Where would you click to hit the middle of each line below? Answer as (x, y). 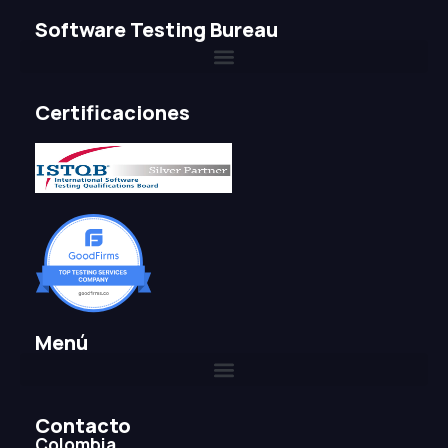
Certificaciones (112, 112)
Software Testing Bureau (156, 29)
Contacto (83, 425)
